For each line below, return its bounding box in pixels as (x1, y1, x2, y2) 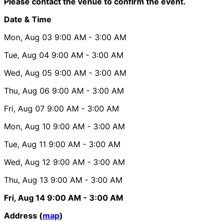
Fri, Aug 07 (4, 103, 45, 113)
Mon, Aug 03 (4, 32, 52, 42)
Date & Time (4, 14, 52, 24)
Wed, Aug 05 (4, 67, 52, 78)
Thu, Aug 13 (4, 174, 48, 185)
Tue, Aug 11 (4, 139, 46, 149)
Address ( (4, 210, 43, 221)
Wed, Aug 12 (4, 157, 51, 167)
